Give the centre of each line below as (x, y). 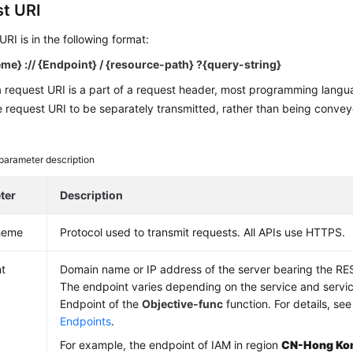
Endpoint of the (101, 304)
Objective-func (183, 304)
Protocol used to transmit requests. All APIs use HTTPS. (203, 232)
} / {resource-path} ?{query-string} (187, 64)
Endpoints (86, 321)
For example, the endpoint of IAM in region (171, 345)
